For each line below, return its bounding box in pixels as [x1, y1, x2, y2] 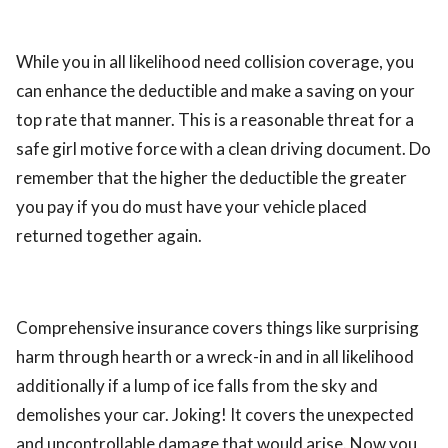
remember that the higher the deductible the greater [16, 167, 407, 188]
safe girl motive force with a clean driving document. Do [16, 138, 431, 159]
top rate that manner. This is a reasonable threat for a [16, 109, 414, 130]
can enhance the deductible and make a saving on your [16, 80, 415, 101]
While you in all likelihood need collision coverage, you [16, 51, 414, 72]
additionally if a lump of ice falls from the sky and [16, 375, 378, 396]
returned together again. [16, 225, 202, 246]
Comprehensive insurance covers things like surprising [16, 317, 419, 338]
